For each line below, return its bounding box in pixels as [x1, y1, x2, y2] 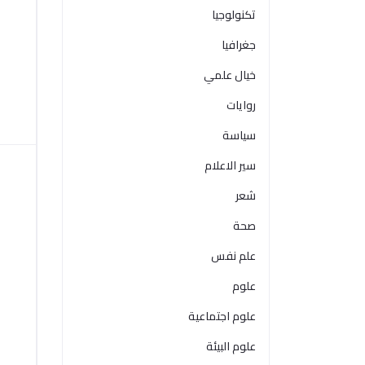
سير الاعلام [204, 155, 256, 176]
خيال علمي [204, 64, 256, 86]
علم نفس [211, 245, 256, 266]
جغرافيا [222, 34, 256, 55]
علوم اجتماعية [188, 306, 256, 327]
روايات [226, 95, 256, 116]
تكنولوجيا [212, 4, 256, 25]
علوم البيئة [206, 336, 256, 357]
